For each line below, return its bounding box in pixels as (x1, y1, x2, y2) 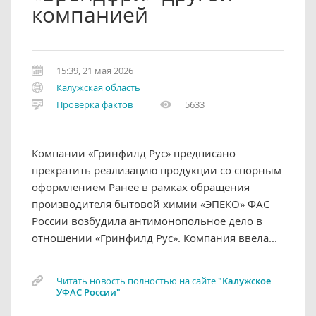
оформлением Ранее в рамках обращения (32, 180, 250, 194)
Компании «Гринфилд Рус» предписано (32, 146, 236, 160)
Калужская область (56, 81, 140, 94)
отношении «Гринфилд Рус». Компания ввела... (32, 231, 277, 245)
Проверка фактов (56, 98, 133, 111)
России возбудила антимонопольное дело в (32, 214, 262, 228)
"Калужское (218, 274, 271, 287)
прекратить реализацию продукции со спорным (32, 163, 281, 177)
